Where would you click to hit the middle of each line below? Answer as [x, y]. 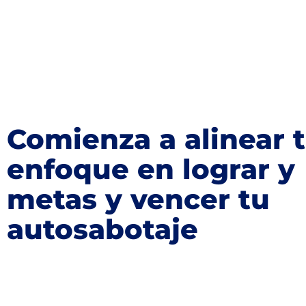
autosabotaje [102, 229]
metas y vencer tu [138, 199]
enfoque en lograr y [151, 169]
